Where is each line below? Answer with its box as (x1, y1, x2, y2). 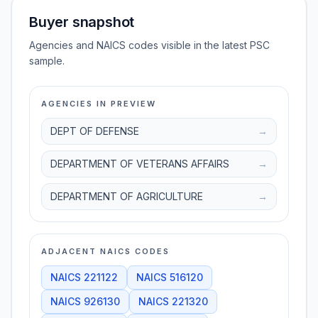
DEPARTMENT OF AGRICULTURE (50, 190, 203, 202)
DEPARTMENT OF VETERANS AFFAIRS (50, 158, 229, 170)
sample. (29, 55, 65, 67)
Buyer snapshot (29, 13, 135, 31)
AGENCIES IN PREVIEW (41, 99, 156, 109)
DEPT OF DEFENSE (50, 125, 139, 137)
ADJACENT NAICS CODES (41, 246, 170, 256)
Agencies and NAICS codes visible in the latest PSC (29, 39, 270, 51)
